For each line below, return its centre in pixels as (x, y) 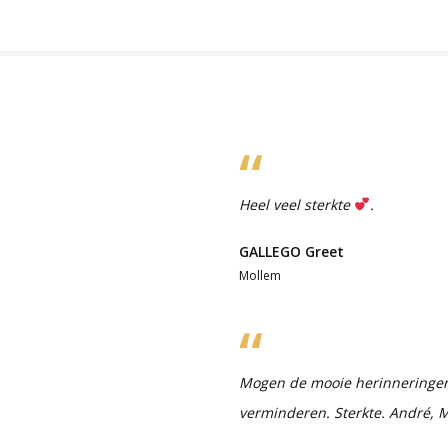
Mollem (260, 275)
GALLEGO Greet (291, 251)
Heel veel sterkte (296, 204)
